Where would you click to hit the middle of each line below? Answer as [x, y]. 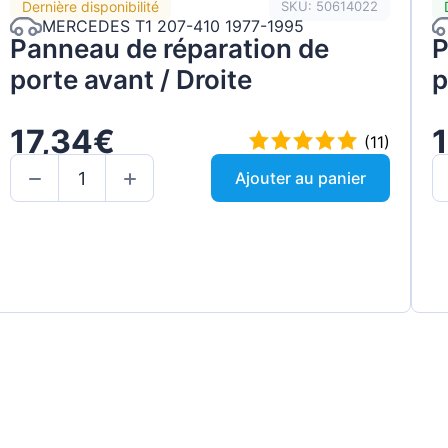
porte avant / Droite [131, 79]
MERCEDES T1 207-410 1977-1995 [173, 26]
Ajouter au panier [300, 178]
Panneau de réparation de [170, 48]
